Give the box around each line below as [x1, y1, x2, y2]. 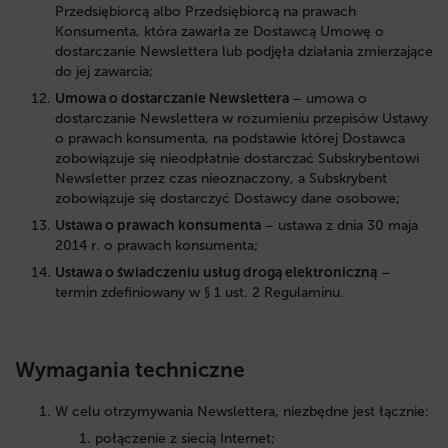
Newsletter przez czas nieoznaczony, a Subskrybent [55, 170, 387, 188]
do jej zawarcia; [55, 63, 153, 81]
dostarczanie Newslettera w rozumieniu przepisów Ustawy [55, 110, 428, 128]
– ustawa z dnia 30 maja [264, 217, 418, 235]
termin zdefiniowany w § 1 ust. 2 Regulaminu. [55, 284, 344, 302]
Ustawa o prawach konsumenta [55, 217, 264, 235]
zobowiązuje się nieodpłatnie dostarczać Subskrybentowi [55, 150, 419, 168]
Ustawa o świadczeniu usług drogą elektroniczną [55, 264, 377, 282]
